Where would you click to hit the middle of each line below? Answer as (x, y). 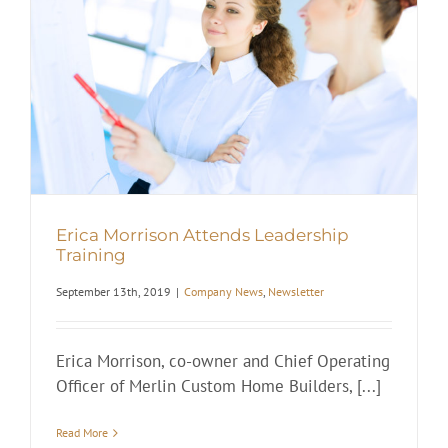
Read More (82, 433)
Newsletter (296, 292)
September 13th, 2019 (113, 292)
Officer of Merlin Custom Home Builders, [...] (218, 386)
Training (91, 254)
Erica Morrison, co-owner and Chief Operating (223, 361)
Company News (223, 292)
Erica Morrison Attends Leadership (202, 234)
